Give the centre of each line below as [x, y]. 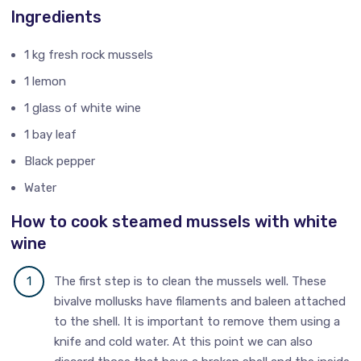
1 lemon [46, 81]
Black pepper [60, 162]
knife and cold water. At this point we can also [184, 342]
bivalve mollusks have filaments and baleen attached [200, 302]
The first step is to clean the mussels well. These [191, 282]
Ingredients [56, 17]
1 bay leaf [51, 135]
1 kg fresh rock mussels [89, 54]
